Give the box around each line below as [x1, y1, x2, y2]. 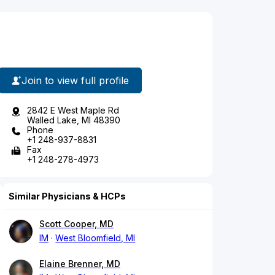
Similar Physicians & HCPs [9, 191, 126, 202]
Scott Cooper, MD [39, 219, 114, 230]
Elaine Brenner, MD [39, 258, 120, 269]
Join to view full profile [21, 74, 129, 87]
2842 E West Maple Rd [27, 105, 119, 116]
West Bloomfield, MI [55, 233, 136, 244]
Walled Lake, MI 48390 [27, 115, 120, 126]
